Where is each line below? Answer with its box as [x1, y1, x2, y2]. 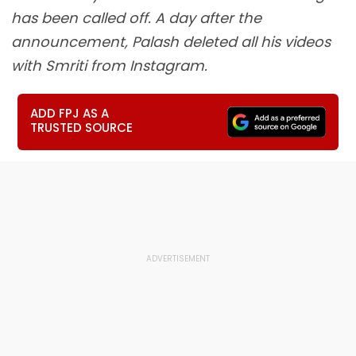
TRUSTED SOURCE [30, 119, 133, 136]
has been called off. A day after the [11, 8, 261, 28]
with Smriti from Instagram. [11, 56, 207, 75]
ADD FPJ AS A [30, 105, 110, 122]
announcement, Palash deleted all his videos [11, 32, 331, 52]
